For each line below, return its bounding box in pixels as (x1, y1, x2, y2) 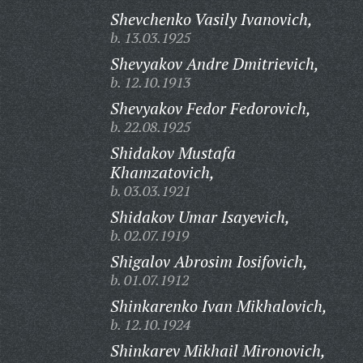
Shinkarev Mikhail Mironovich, (109, 340, 326, 361)
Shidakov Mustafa (109, 142, 236, 164)
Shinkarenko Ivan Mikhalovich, (109, 295, 327, 317)
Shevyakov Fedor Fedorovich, (109, 97, 311, 119)
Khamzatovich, (109, 161, 215, 183)
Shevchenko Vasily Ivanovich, (109, 8, 313, 30)
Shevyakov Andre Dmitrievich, (109, 53, 319, 75)
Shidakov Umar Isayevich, (109, 206, 290, 228)
